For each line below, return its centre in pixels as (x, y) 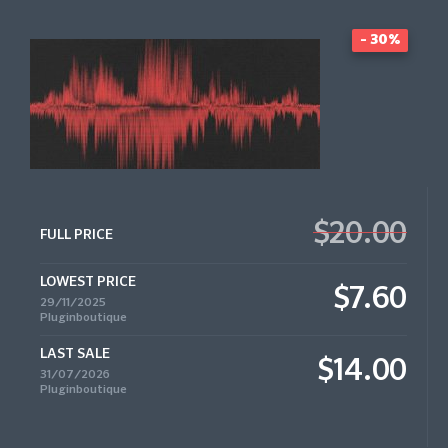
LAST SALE (75, 354)
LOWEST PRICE (88, 282)
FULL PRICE (76, 235)
